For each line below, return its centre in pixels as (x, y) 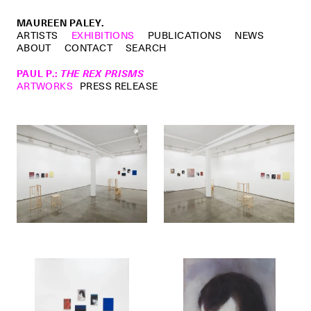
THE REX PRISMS (102, 73)
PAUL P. (35, 73)
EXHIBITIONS (103, 35)
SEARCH (146, 48)
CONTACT (89, 48)
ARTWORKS (45, 86)
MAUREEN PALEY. (60, 23)
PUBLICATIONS (185, 35)
